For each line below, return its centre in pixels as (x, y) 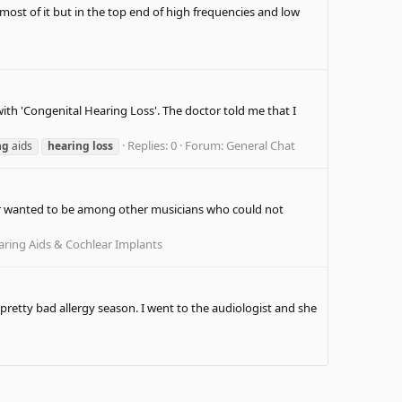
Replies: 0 (152, 146)
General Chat (261, 146)
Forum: (205, 146)
